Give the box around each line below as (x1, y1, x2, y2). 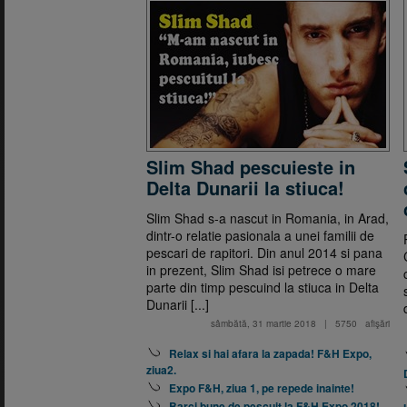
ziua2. (146, 361, 176, 378)
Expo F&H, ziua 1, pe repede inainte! (169, 379, 354, 396)
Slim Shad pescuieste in (146, 154, 355, 180)
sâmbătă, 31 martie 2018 (211, 317, 316, 330)
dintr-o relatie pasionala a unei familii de (146, 226, 374, 244)
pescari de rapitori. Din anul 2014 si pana (146, 243, 382, 262)
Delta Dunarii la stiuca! (146, 174, 344, 201)
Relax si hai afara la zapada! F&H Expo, (169, 344, 372, 362)
